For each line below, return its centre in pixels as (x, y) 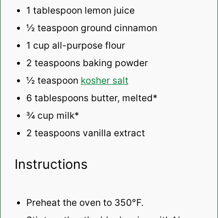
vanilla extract (112, 133)
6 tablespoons (57, 98)
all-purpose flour (87, 45)
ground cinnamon (118, 28)
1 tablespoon (54, 10)
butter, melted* (123, 98)
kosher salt (104, 80)
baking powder (114, 63)
